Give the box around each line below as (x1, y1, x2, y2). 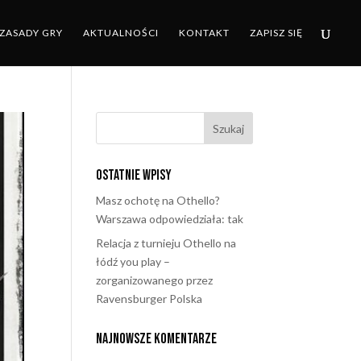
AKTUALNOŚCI (83, 27, 159, 39)
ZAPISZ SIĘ (250, 27, 303, 39)
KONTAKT (179, 27, 230, 39)
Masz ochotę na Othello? (96, 193, 221, 207)
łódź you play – (96, 255, 171, 268)
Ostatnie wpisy (96, 167, 172, 184)
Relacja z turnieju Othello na (96, 236, 237, 250)
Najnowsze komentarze (96, 330, 218, 347)
